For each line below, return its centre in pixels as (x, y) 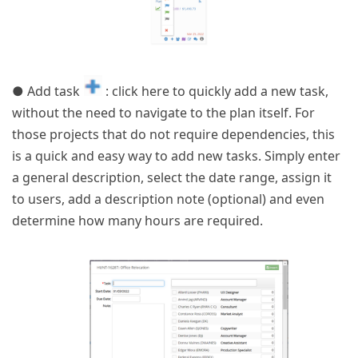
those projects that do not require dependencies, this (173, 134)
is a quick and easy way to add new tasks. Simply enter (176, 155)
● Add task (48, 91)
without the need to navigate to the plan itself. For (163, 112)
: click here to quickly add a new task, (215, 91)
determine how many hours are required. (137, 220)
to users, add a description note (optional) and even (168, 199)
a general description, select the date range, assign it (172, 177)
